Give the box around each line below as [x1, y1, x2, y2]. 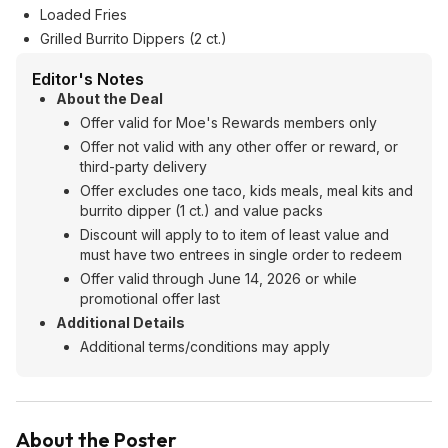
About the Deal [56, 90, 163, 107]
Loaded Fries [40, 6, 127, 23]
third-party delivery [80, 158, 207, 175]
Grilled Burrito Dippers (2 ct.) [40, 30, 227, 47]
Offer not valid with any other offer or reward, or [80, 138, 398, 155]
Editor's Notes [32, 69, 144, 89]
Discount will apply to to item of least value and [80, 226, 389, 243]
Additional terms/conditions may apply [80, 338, 330, 355]
